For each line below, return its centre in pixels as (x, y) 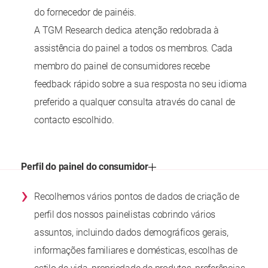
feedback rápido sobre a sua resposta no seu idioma (141, 84)
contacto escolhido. (74, 120)
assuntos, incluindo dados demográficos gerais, (131, 233)
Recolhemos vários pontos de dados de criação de (137, 197)
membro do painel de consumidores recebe (122, 66)
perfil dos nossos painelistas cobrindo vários (125, 215)
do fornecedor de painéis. (85, 13)
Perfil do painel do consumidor (85, 166)
